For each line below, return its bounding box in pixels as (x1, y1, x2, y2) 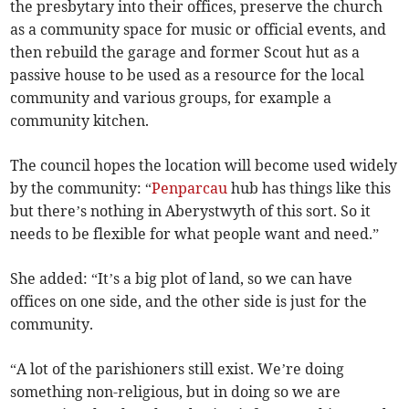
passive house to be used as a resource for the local (10, 65, 365, 84)
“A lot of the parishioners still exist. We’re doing (10, 359, 345, 378)
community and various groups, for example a (10, 88, 332, 107)
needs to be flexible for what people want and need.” (10, 224, 380, 243)
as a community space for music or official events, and (10, 19, 387, 38)
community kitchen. (10, 110, 150, 130)
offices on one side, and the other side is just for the (10, 291, 368, 310)
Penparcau (152, 178, 228, 197)
